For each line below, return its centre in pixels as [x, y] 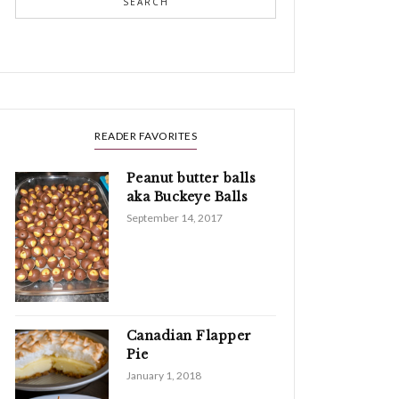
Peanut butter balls [191, 178]
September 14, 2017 [174, 217]
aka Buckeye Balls [187, 196]
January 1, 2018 [163, 376]
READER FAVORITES [146, 135]
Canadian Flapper [189, 336]
